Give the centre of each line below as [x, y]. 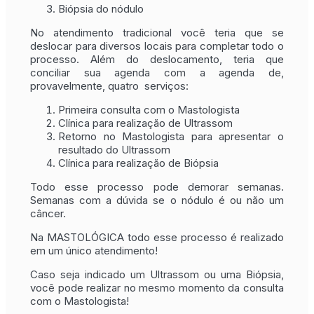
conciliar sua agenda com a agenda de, [157, 72]
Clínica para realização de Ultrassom [145, 123]
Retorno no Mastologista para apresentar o [171, 136]
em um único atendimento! [94, 250]
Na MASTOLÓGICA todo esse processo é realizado [157, 237]
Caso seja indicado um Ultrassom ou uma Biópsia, [157, 274]
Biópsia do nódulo [101, 8]
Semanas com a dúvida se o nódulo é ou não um [157, 200]
